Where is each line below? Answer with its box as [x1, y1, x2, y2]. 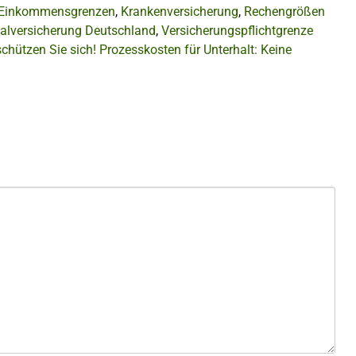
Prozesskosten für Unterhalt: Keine [99, 41, 292, 57]
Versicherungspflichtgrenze [161, 22, 313, 38]
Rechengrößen [244, 3, 325, 19]
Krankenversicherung [121, 3, 238, 19]
